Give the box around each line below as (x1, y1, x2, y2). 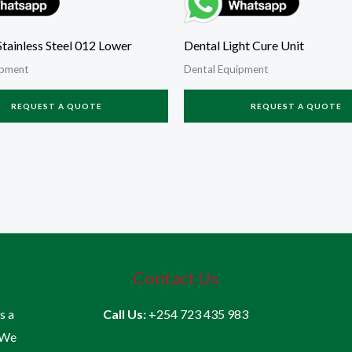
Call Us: (103, 306, 149, 322)
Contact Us (133, 267, 219, 289)
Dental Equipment (184, 63, 269, 76)
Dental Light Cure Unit (184, 38, 304, 53)
